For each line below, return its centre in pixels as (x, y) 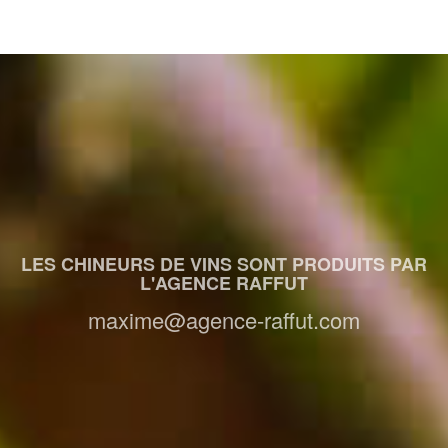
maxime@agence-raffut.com (224, 319)
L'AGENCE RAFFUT (224, 282)
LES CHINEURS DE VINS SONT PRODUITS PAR (224, 263)
